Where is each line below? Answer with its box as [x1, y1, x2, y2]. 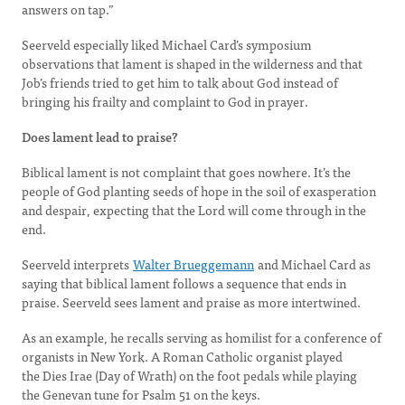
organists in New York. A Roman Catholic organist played [22, 346, 343, 366]
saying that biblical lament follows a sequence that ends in [22, 273, 346, 293]
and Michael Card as [255, 254, 371, 274]
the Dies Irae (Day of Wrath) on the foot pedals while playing [22, 365, 357, 385]
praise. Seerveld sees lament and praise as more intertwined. [22, 292, 361, 312]
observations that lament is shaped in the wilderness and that [22, 53, 363, 73]
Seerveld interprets [22, 254, 132, 274]
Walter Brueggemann [133, 254, 254, 274]
